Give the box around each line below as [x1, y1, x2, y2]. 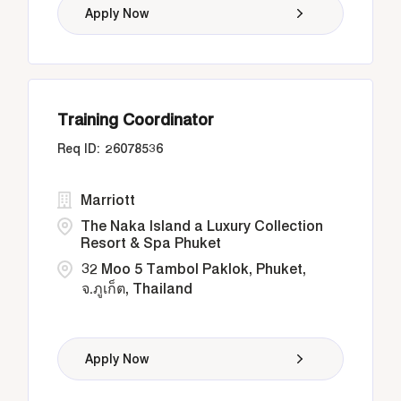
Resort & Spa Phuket [81, 235, 222, 252]
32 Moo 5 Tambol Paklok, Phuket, [81, 260, 307, 277]
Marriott [81, 192, 136, 209]
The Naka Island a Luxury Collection [81, 218, 324, 235]
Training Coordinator [57, 110, 215, 129]
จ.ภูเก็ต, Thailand [81, 280, 193, 297]
